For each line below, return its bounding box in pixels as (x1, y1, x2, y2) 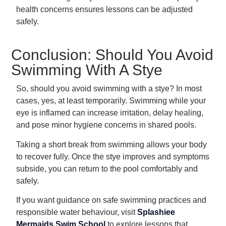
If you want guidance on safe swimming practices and (16, 196, 206, 205)
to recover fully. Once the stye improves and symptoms (16, 152, 209, 161)
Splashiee (137, 208, 175, 217)
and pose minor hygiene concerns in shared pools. (16, 121, 196, 130)
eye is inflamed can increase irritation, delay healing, (16, 108, 203, 118)
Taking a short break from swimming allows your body (16, 140, 207, 149)
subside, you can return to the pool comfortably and (16, 164, 198, 173)
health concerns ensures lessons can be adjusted (16, 5, 193, 14)
